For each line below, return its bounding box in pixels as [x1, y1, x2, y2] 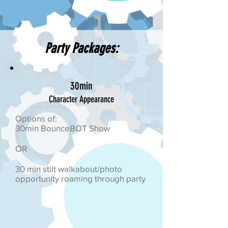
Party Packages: [45, 40, 118, 56]
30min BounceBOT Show [15, 123, 110, 133]
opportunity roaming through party [15, 174, 146, 183]
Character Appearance [48, 94, 114, 105]
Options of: [15, 113, 57, 123]
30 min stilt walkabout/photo [15, 164, 122, 174]
